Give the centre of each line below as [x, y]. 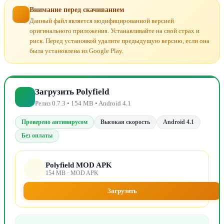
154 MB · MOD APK [72, 173]
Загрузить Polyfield [72, 92]
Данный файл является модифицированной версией [102, 21]
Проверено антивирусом [54, 122]
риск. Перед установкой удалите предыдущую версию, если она [119, 41]
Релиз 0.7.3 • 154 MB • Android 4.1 [83, 103]
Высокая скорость [125, 122]
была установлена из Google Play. [76, 51]
